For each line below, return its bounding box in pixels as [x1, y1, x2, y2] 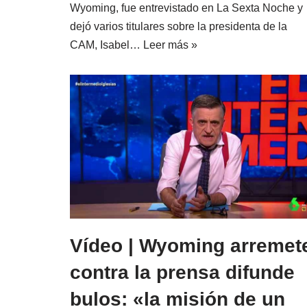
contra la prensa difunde [70, 262, 295, 284]
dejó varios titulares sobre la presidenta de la [70, 20, 287, 32]
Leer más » [143, 38, 197, 51]
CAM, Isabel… [70, 38, 143, 51]
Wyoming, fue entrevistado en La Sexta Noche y [70, 1, 303, 14]
